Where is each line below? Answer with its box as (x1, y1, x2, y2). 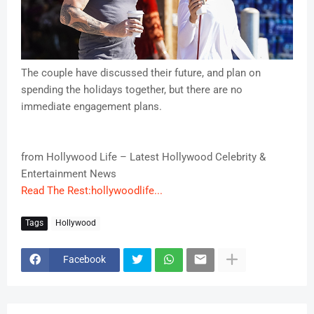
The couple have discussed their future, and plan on (21, 66, 261, 79)
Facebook (63, 254, 106, 266)
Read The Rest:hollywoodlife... (21, 184, 163, 197)
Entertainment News (21, 167, 116, 180)
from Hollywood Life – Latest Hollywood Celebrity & (21, 150, 266, 163)
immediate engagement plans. (21, 100, 162, 113)
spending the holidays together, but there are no (21, 83, 243, 96)
